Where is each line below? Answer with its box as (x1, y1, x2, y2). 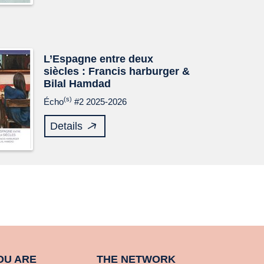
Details (50, 120, 82, 132)
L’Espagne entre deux (44, 53, 153, 65)
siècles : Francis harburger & (44, 65, 190, 77)
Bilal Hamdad (44, 78, 111, 90)
